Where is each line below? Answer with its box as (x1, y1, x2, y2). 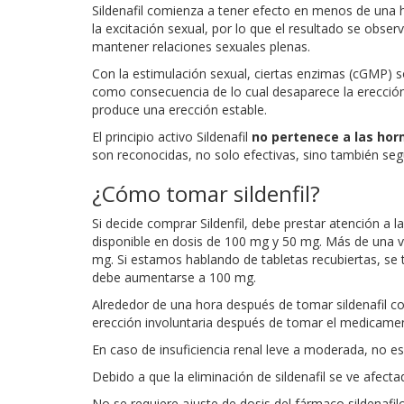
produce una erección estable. (92, 100, 267, 118)
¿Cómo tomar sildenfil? (92, 178, 320, 208)
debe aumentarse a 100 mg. (92, 268, 256, 286)
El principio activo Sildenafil (92, 127, 252, 145)
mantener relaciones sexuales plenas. (92, 37, 310, 55)
